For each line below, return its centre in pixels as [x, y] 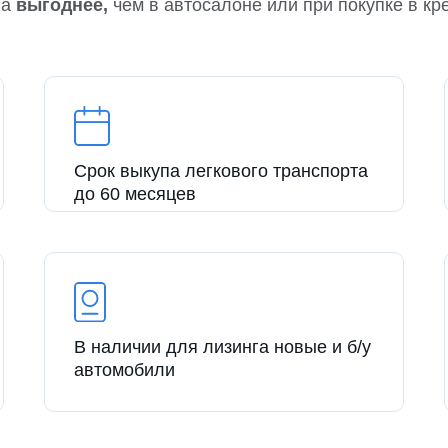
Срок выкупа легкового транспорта [221, 171]
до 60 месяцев [135, 194]
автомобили [124, 370]
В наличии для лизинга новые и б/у [222, 347]
